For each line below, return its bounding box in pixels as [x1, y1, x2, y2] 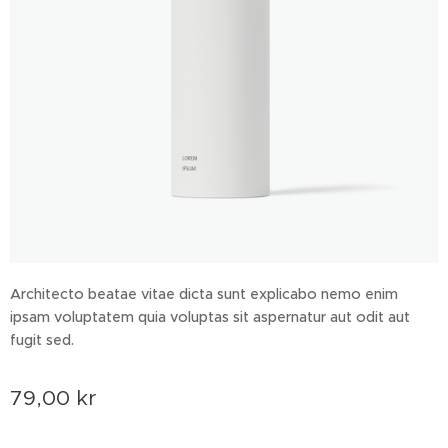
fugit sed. [10, 331, 74, 350]
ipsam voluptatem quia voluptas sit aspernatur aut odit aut [10, 308, 410, 327]
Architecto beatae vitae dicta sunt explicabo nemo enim [10, 285, 398, 304]
